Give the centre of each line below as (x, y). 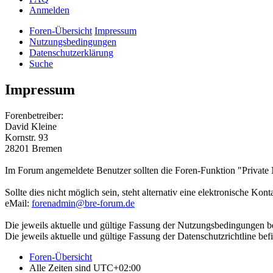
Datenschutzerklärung (71, 53)
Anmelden (49, 10)
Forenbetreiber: (34, 116)
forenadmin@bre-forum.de (83, 204)
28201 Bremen (34, 149)
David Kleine (31, 127)
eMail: (18, 204)
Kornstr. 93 (27, 138)
